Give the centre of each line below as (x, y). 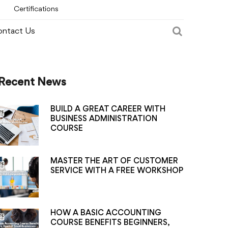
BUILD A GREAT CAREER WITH (108, 109)
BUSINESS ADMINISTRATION (104, 119)
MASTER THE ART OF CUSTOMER (114, 161)
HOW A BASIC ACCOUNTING (106, 213)
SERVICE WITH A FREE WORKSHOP (117, 171)
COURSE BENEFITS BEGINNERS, (110, 223)
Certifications (36, 9)
